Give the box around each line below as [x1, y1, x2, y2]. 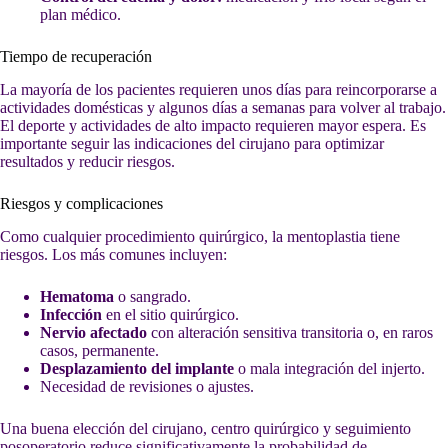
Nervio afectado [40, 323, 147, 341]
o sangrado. [114, 287, 191, 305]
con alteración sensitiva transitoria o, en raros [147, 323, 433, 341]
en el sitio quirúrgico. [102, 305, 239, 323]
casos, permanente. [40, 341, 159, 359]
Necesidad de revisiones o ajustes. [40, 377, 254, 395]
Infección [40, 305, 102, 323]
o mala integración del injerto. [234, 359, 425, 377]
